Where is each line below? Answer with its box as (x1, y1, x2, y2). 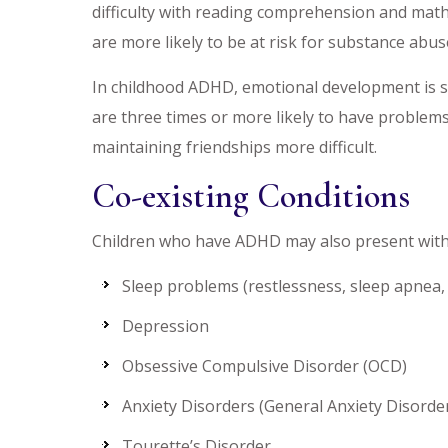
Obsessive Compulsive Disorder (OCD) (122, 355, 407, 377)
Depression (122, 315, 209, 337)
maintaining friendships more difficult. (92, 136, 377, 158)
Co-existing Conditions (92, 176, 410, 217)
